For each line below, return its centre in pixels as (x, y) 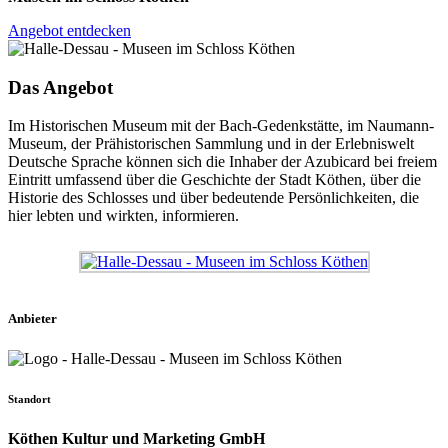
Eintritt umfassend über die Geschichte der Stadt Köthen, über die (214, 180)
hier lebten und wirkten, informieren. (123, 216)
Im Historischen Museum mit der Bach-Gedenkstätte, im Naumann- (221, 126)
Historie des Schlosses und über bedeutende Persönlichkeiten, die (213, 198)
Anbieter (32, 319)
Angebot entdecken (69, 30)
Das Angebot (60, 87)
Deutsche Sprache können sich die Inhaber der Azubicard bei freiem (222, 162)
